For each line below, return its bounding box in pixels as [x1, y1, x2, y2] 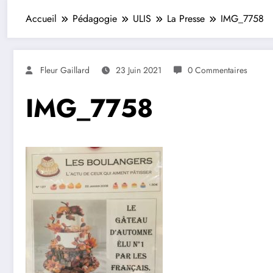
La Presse [167, 11, 205, 26]
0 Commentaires [188, 63, 247, 76]
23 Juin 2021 [116, 63, 161, 76]
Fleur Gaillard [40, 63, 90, 76]
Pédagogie [73, 11, 117, 26]
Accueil [26, 11, 57, 26]
